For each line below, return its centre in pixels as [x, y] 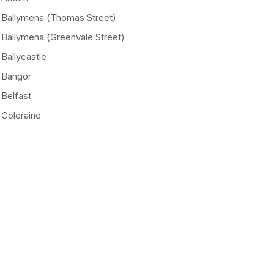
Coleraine [21, 115]
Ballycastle [24, 57]
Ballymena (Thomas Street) [59, 17]
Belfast [16, 96]
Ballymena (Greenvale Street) [63, 37]
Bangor [16, 76]
